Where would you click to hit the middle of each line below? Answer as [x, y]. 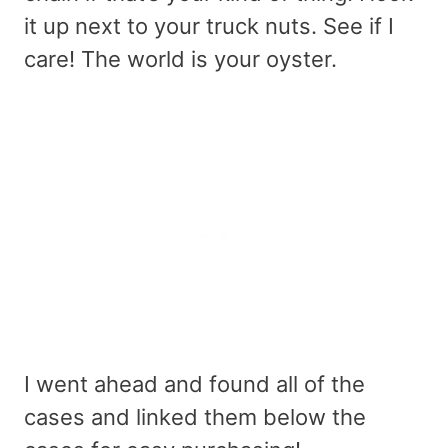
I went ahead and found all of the [194, 384]
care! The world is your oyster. [180, 59]
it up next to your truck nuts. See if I [209, 26]
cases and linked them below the [195, 417]
